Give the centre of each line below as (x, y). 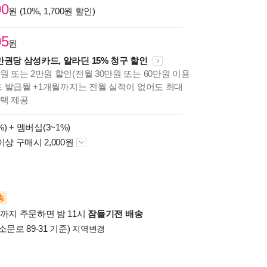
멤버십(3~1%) (44, 127)
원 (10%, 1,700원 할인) (52, 11)
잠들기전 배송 (115, 214)
